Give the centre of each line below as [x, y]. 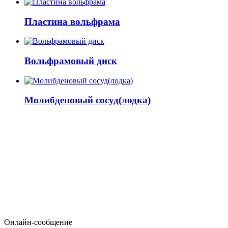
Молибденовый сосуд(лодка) [88, 100]
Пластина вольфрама [72, 21]
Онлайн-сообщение [38, 222]
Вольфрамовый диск [71, 61]
